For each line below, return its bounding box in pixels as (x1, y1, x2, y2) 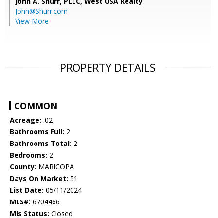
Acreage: (10, 115, 41, 125)
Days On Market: (10, 174, 68, 183)
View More (15, 17, 49, 26)
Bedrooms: (10, 150, 47, 160)
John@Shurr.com (15, 6, 68, 16)
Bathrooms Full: (10, 127, 64, 137)
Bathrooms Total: (10, 139, 72, 148)
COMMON (14, 100, 57, 112)
